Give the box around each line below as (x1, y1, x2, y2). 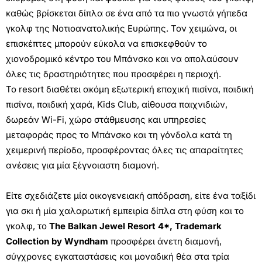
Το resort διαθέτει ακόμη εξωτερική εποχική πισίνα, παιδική (6, 84, 254, 95)
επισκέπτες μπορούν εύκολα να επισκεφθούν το (6, 38, 207, 49)
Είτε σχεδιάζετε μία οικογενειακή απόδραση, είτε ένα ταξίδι (6, 190, 256, 201)
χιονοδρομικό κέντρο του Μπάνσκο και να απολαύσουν (6, 53, 239, 64)
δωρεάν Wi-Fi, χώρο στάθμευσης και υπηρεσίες (6, 114, 206, 125)
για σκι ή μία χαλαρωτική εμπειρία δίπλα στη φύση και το (6, 205, 244, 216)
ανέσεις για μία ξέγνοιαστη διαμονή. (6, 160, 159, 171)
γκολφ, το (6, 220, 49, 232)
